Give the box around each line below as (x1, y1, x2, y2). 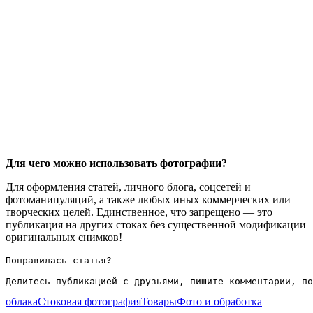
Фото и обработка (177, 295, 262, 307)
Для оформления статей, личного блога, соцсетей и (6, 180, 251, 193)
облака (6, 295, 38, 307)
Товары (141, 295, 177, 307)
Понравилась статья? (6, 254, 112, 265)
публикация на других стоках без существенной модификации (6, 218, 306, 231)
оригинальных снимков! (6, 231, 122, 243)
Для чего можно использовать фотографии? (6, 156, 227, 169)
